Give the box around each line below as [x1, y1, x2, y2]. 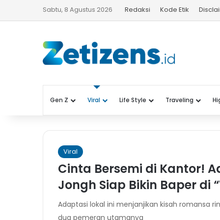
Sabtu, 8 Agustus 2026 [43, 5, 112, 14]
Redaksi [125, 5, 150, 14]
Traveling [165, 95, 193, 104]
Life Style [119, 95, 146, 104]
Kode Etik [160, 5, 189, 14]
